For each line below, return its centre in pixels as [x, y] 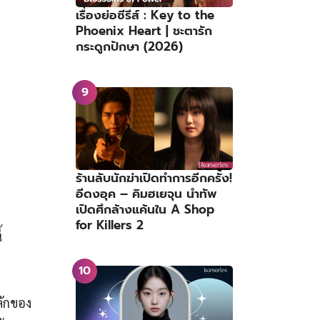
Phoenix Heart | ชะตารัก [144, 31]
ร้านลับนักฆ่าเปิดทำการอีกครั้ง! [154, 177]
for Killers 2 [110, 225]
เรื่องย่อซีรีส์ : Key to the [145, 15]
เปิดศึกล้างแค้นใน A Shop [145, 209]
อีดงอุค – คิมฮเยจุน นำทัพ [146, 193]
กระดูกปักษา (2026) [129, 47]
